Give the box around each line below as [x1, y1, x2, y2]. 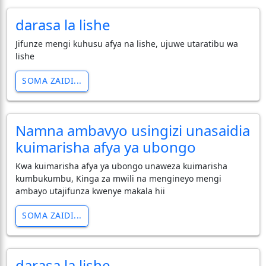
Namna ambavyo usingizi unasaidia [15, 120, 250, 140]
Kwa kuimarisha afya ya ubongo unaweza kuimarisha [15, 160, 227, 172]
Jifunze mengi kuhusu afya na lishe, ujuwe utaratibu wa [15, 37, 238, 49]
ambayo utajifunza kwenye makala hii [15, 185, 165, 197]
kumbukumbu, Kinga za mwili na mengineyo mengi [15, 172, 221, 184]
